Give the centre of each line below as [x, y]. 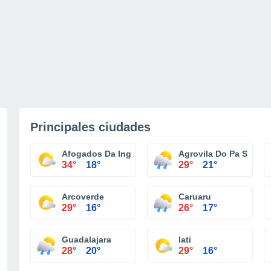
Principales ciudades [90, 127]
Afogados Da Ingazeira [109, 154]
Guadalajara [87, 240]
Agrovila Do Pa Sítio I [222, 154]
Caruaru [195, 197]
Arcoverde [83, 197]
